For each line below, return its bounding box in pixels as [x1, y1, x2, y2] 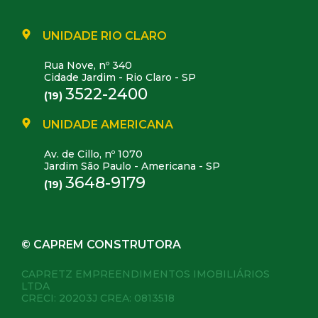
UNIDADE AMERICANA [43, 117, 173, 131]
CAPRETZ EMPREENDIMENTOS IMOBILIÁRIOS [21, 267, 270, 280]
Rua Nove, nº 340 [44, 58, 132, 72]
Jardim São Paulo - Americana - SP [44, 159, 220, 172]
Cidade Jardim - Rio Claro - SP [44, 70, 196, 84]
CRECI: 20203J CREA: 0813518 [21, 291, 175, 305]
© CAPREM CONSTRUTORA [21, 237, 181, 251]
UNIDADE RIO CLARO [43, 28, 167, 43]
